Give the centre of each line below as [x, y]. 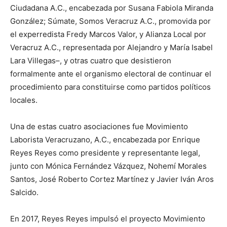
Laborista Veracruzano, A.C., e [64, 140]
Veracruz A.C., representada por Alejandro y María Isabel [111, 47]
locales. [24, 100]
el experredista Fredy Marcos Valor [73, 34]
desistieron [151, 61]
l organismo [102, 74]
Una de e [26, 126]
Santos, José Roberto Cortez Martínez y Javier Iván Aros [112, 179]
